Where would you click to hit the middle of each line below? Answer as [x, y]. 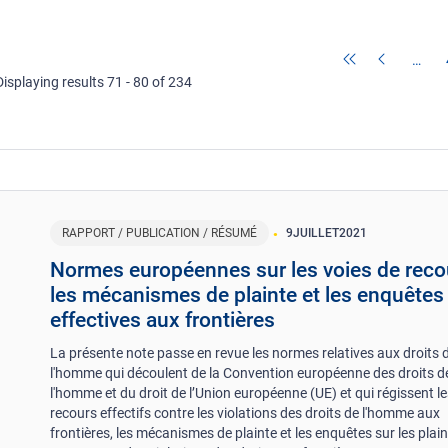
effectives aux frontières [163, 319]
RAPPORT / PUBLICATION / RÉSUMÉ [160, 232]
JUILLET [316, 232]
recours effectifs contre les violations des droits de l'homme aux [245, 412]
